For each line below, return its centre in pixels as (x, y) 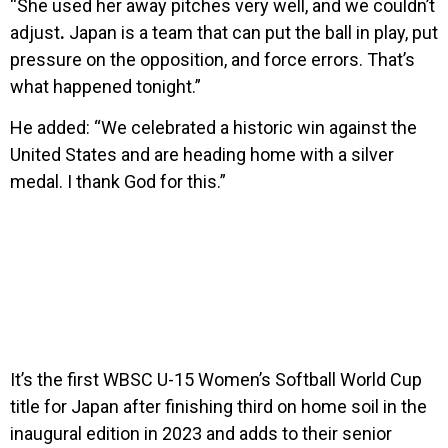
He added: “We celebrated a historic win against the (213, 127)
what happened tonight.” (105, 86)
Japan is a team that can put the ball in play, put (251, 32)
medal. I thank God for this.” (118, 181)
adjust (35, 32)
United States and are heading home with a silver (202, 154)
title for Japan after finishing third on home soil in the (218, 407)
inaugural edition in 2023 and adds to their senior (201, 434)
